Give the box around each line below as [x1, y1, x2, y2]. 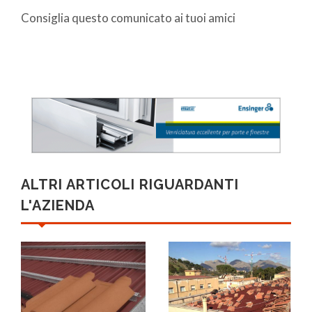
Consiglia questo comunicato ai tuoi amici [21, 10, 235, 25]
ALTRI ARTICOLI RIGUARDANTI [21, 176, 239, 194]
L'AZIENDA [21, 197, 95, 214]
